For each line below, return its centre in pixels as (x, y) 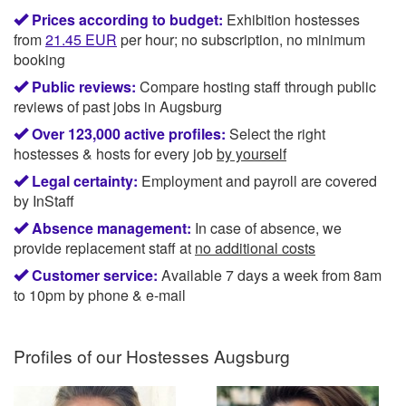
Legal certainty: (85, 180)
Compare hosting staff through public (256, 86)
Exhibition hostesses (291, 19)
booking (39, 59)
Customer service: (95, 275)
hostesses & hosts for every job (115, 153)
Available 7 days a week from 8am (270, 275)
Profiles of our (70, 356)
